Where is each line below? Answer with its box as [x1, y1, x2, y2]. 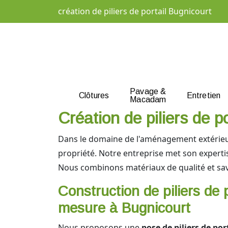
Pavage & [130, 87, 166, 96]
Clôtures [78, 91, 109, 100]
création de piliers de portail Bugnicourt [58, 6, 212, 17]
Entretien [187, 91, 221, 100]
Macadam [130, 95, 166, 104]
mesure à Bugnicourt [58, 200, 190, 216]
